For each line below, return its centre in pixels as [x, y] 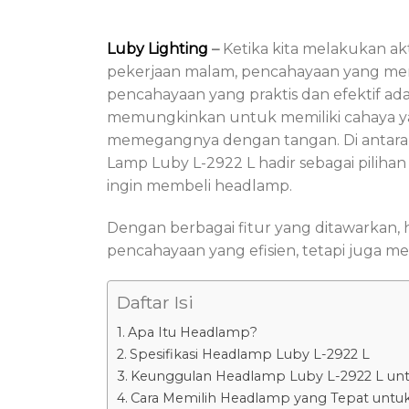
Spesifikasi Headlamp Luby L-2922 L [249, 355]
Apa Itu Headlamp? [192, 333]
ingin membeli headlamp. [199, 185]
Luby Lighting [157, 48]
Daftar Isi [155, 303]
